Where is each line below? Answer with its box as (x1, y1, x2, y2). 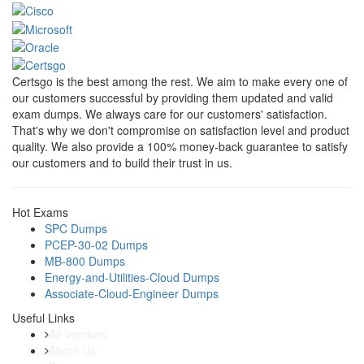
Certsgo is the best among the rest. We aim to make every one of (12, 73, 348, 90)
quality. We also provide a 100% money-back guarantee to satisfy (12, 138, 348, 155)
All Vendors (49, 326, 106, 343)
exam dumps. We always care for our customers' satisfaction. (12, 106, 327, 123)
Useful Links (12, 310, 75, 327)
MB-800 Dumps (45, 253, 125, 270)
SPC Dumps (45, 220, 107, 237)
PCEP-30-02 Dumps (45, 236, 148, 253)
